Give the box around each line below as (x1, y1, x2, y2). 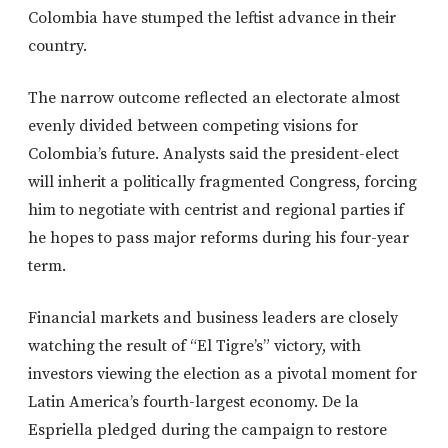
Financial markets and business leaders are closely (28, 308, 398, 329)
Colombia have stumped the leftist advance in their (28, 8, 396, 29)
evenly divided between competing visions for (28, 116, 358, 137)
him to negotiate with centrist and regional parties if (28, 200, 404, 221)
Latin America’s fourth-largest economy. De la (28, 392, 359, 413)
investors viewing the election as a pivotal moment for (28, 364, 417, 385)
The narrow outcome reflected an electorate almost (28, 88, 400, 109)
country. (28, 36, 87, 57)
